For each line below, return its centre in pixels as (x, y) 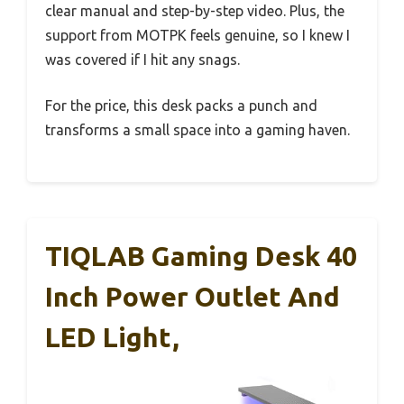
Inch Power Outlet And (193, 297)
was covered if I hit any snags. (142, 60)
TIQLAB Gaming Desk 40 (201, 257)
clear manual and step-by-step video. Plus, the (195, 11)
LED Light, (112, 338)
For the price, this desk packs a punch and (181, 106)
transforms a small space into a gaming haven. (197, 130)
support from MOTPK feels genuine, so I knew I (197, 36)
